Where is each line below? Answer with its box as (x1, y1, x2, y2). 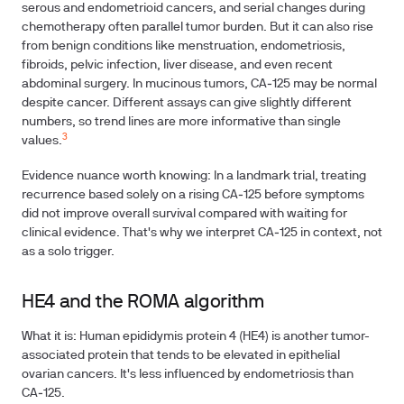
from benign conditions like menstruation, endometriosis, (22, 41, 345, 52)
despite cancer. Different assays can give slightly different (22, 97, 352, 109)
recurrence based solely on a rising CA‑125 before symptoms (22, 189, 364, 201)
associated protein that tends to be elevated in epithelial (22, 350, 340, 362)
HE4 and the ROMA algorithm (22, 294, 264, 311)
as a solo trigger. (22, 246, 115, 258)
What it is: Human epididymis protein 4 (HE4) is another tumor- (22, 331, 370, 343)
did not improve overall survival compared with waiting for (22, 208, 347, 220)
